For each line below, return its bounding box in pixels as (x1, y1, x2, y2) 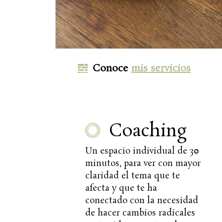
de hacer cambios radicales (85, 207, 195, 219)
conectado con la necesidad (85, 194, 198, 207)
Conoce (93, 61, 131, 75)
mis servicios (131, 61, 191, 75)
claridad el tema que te (85, 169, 180, 182)
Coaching (109, 119, 187, 144)
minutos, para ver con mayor (85, 157, 201, 169)
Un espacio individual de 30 (85, 145, 199, 157)
